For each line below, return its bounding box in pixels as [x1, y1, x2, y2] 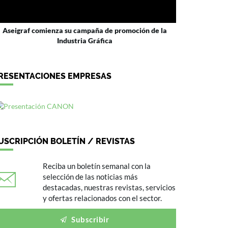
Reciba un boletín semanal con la [42, 161, 151, 171]
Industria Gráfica [56, 36, 112, 45]
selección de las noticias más [42, 172, 138, 182]
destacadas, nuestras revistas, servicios [42, 183, 176, 192]
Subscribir [69, 215, 109, 224]
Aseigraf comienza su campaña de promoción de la [2, 26, 167, 35]
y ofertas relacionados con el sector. [42, 193, 162, 203]
